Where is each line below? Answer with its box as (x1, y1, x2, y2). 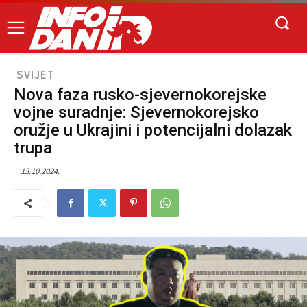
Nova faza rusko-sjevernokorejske (14, 85, 267, 105)
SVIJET (16, 67, 55, 83)
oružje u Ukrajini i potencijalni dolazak (14, 121, 292, 140)
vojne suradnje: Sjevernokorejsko (14, 103, 259, 123)
